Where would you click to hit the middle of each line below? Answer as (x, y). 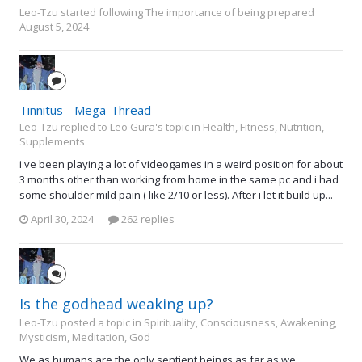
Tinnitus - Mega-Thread (85, 109)
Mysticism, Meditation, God (85, 337)
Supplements (52, 141)
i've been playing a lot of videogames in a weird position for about (181, 164)
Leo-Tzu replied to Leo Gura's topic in (111, 126)
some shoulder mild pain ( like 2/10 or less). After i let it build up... (176, 194)
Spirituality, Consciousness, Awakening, (240, 323)
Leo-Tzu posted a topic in (82, 323)
